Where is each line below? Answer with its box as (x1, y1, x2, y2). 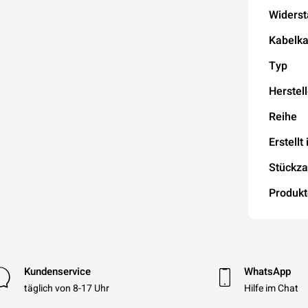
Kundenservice (23, 264, 91, 279)
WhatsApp (244, 264, 291, 279)
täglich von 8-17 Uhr (23, 281, 109, 296)
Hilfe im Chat (244, 281, 299, 296)
